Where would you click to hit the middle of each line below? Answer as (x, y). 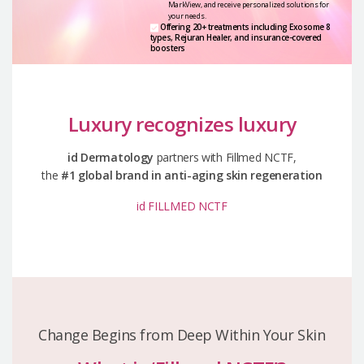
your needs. (187, 15)
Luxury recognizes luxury (182, 124)
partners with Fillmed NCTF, (226, 158)
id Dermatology (112, 158)
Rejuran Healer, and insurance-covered (248, 37)
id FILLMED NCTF (182, 206)
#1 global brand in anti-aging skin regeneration (191, 175)
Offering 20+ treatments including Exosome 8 (244, 26)
